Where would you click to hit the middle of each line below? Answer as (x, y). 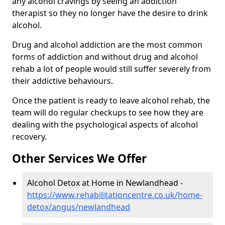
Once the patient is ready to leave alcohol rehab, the (111, 101)
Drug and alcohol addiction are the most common (107, 45)
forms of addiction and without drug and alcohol (105, 57)
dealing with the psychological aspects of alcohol (105, 125)
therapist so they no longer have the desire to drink (110, 13)
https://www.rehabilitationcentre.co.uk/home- (115, 195)
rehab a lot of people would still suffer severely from (111, 69)
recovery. (29, 137)
